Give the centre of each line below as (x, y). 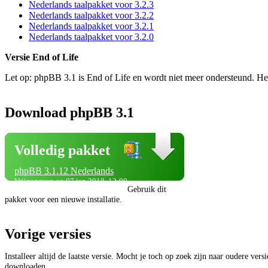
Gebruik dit (147, 189)
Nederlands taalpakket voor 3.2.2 (91, 15)
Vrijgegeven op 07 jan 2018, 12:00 (71, 181)
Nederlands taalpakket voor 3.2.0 (91, 36)
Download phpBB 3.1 (69, 112)
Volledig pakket (62, 150)
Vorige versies (48, 234)
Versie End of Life (42, 57)
